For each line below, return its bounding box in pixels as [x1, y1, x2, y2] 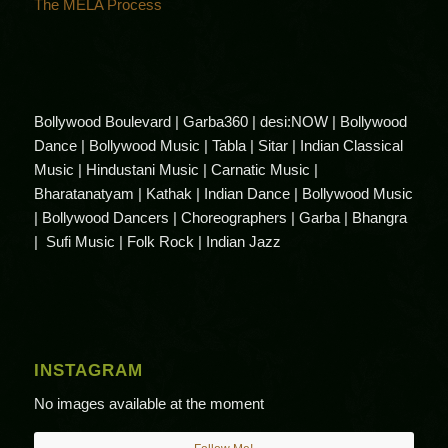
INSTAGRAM [33, 361, 143, 380]
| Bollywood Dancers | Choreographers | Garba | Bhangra [33, 209, 407, 227]
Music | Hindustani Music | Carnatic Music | [33, 161, 318, 179]
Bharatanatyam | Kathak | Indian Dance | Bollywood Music [33, 185, 413, 203]
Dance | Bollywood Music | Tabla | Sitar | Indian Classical [33, 137, 403, 155]
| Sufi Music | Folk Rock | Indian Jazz [33, 233, 281, 251]
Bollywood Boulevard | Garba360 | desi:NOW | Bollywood [33, 113, 407, 131]
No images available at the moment [33, 394, 264, 412]
